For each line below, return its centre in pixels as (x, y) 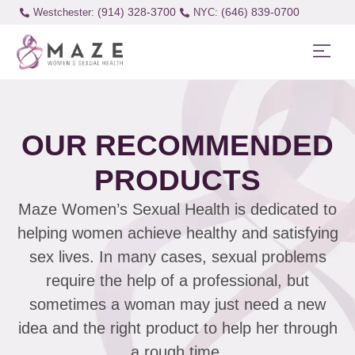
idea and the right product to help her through (177, 328)
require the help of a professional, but (177, 281)
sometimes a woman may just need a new (177, 305)
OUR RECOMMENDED (177, 145)
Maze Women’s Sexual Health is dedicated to (177, 210)
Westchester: (63, 12)
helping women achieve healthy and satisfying (177, 233)
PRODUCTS (177, 180)
